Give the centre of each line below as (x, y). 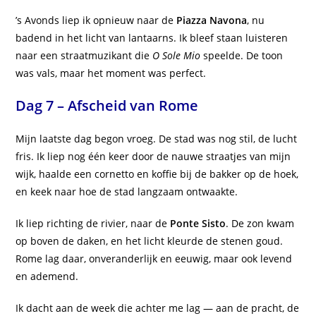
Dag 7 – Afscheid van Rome (107, 106)
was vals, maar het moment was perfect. (111, 73)
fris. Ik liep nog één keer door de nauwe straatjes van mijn (153, 157)
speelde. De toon (242, 56)
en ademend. (47, 276)
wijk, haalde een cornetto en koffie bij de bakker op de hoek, (157, 174)
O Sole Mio (177, 56)
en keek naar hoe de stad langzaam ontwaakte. (127, 192)
